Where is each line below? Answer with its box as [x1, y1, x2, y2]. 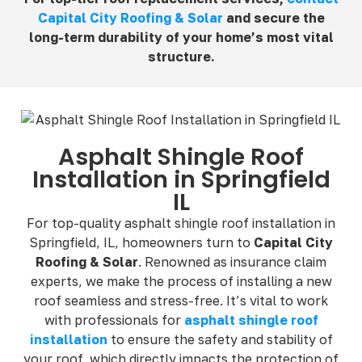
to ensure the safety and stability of [107, 330, 333, 347]
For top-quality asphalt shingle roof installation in [27, 214, 335, 231]
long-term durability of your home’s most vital [28, 28, 334, 45]
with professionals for [44, 311, 184, 328]
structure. [147, 48, 215, 65]
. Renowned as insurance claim [138, 253, 326, 270]
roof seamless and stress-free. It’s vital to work [34, 292, 328, 309]
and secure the [222, 9, 325, 26]
